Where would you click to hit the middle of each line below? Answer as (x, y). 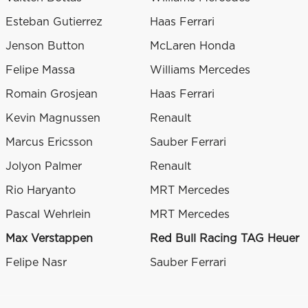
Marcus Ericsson (49, 143)
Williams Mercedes (200, 70)
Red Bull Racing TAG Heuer (224, 239)
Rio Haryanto (41, 191)
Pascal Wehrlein (48, 215)
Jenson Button (45, 46)
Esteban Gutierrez (54, 22)
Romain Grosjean (52, 95)
